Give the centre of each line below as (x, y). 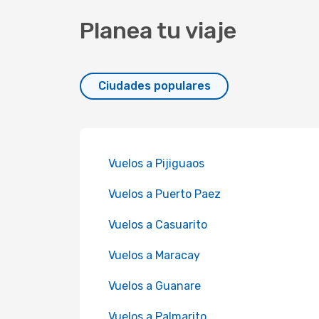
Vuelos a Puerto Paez (164, 194)
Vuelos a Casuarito (158, 225)
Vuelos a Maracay (154, 255)
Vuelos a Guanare (155, 286)
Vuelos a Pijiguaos (156, 163)
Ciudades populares (154, 86)
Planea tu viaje (158, 31)
